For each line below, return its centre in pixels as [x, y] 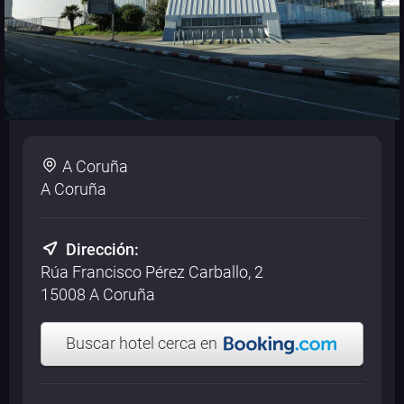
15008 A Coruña [98, 294]
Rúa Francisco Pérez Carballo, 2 [152, 271]
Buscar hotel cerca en [143, 343]
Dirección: [102, 249]
